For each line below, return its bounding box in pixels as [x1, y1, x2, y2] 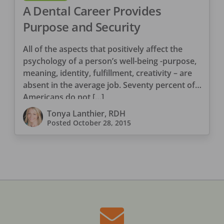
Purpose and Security [22, 18, 140, 35]
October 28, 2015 [72, 117, 131, 127]
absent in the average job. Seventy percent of [22, 79, 195, 90]
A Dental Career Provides [22, 2, 161, 19]
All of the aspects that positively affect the [22, 43, 182, 54]
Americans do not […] [22, 91, 104, 102]
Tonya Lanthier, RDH [46, 107, 125, 119]
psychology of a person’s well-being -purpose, [22, 55, 196, 66]
